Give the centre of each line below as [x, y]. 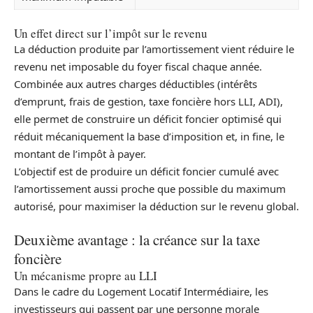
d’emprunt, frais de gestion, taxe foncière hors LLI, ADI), [148, 101]
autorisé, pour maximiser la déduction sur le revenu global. [156, 206]
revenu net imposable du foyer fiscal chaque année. [138, 66]
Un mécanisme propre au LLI [86, 276]
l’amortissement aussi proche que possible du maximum [150, 188]
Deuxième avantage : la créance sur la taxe [137, 240]
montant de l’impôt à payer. [80, 153]
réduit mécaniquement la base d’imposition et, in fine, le [149, 136]
